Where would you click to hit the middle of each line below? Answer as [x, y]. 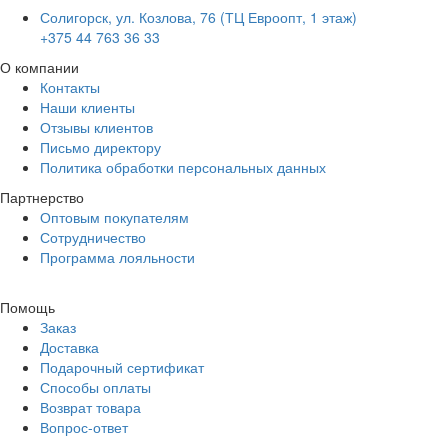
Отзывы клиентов [96, 127]
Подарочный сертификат [122, 367]
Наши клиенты [87, 107]
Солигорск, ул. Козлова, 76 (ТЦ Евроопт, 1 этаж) [198, 17]
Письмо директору [100, 147]
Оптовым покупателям [114, 217]
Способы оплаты [95, 387]
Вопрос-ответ [84, 427]
